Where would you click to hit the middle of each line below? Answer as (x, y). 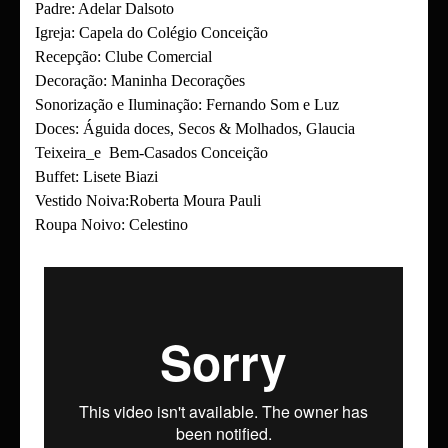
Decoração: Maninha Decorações (140, 80)
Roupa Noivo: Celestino (111, 224)
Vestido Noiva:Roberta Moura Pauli (148, 200)
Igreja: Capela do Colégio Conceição (151, 32)
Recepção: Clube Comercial (123, 56)
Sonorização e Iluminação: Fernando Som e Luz (187, 104)
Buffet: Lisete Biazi (96, 176)
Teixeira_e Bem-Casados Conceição (151, 152)
